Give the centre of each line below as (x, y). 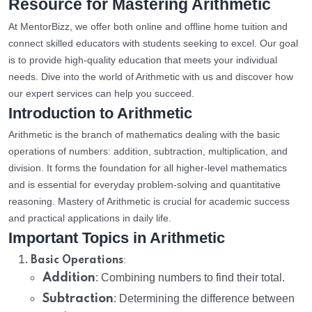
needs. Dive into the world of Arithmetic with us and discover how (151, 77)
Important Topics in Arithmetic (117, 238)
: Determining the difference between (204, 299)
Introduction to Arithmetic (100, 114)
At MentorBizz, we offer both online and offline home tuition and (148, 27)
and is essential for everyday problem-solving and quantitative (145, 185)
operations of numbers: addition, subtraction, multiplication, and (148, 151)
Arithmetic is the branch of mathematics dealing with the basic (144, 135)
